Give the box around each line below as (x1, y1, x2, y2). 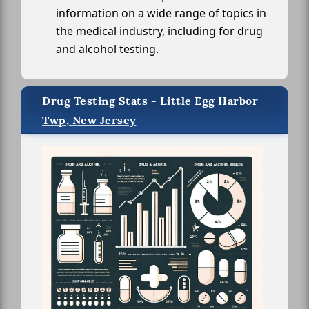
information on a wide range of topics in (56, 5, 266, 21)
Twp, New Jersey (42, 112, 137, 128)
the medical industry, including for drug (56, 23, 263, 39)
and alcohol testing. (56, 41, 159, 57)
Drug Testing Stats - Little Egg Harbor (42, 93, 258, 108)
